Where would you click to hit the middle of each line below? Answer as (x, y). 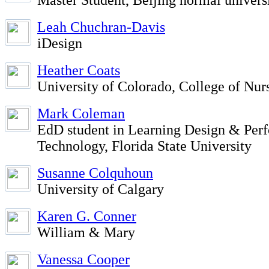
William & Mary (86, 232)
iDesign (60, 43)
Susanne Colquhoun (95, 173)
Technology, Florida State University (144, 146)
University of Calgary (101, 189)
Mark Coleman (81, 113)
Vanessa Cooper (83, 259)
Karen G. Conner (87, 216)
